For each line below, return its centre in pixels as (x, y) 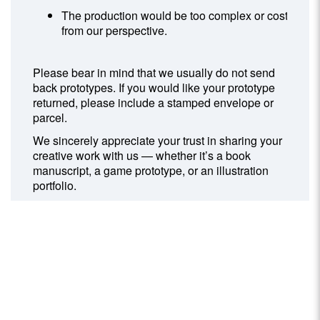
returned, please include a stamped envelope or (154, 103)
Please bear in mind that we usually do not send (154, 73)
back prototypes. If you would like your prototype (154, 88)
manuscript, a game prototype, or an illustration (151, 171)
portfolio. (55, 186)
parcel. (50, 118)
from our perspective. (115, 30)
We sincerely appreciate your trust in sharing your (158, 141)
